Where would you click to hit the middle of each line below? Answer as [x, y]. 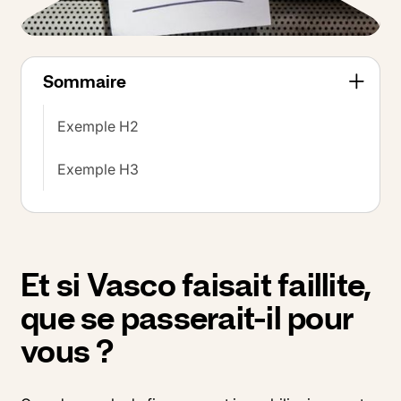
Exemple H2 [98, 126]
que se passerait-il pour [187, 318]
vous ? [67, 351]
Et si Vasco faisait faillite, [196, 285]
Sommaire [85, 81]
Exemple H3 [98, 169]
